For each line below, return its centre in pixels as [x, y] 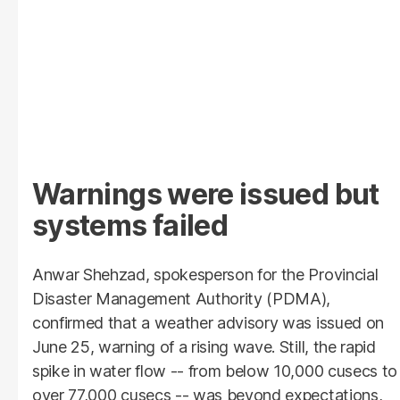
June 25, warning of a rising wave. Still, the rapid [204, 346]
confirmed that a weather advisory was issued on [208, 322]
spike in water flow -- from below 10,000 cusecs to [215, 371]
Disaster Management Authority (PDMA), [182, 298]
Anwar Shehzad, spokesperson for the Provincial [205, 274]
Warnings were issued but [206, 194]
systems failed [130, 225]
